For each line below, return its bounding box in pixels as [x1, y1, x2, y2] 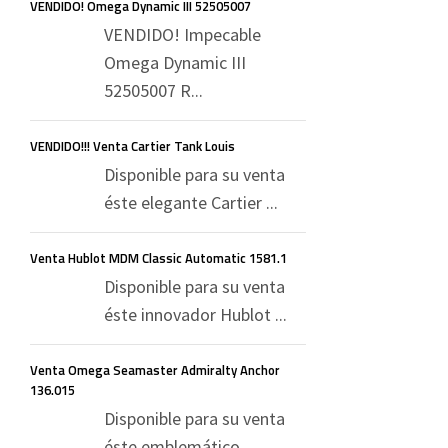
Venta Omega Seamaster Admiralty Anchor [30, 360, 280, 380]
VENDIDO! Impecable [104, 23, 261, 46]
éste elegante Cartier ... [104, 191, 278, 214]
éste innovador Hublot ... [104, 303, 287, 326]
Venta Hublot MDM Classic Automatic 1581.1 [30, 248, 287, 268]
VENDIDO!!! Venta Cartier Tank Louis [30, 136, 235, 156]
